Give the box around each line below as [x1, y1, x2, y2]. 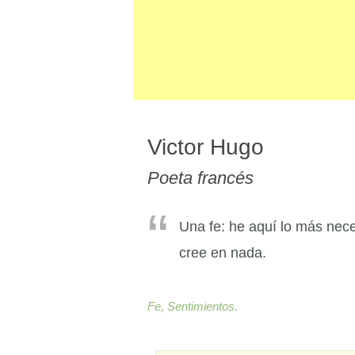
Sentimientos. [167, 300, 238, 313]
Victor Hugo [147, 135, 264, 159]
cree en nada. [179, 245, 266, 261]
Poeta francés [147, 168, 254, 188]
